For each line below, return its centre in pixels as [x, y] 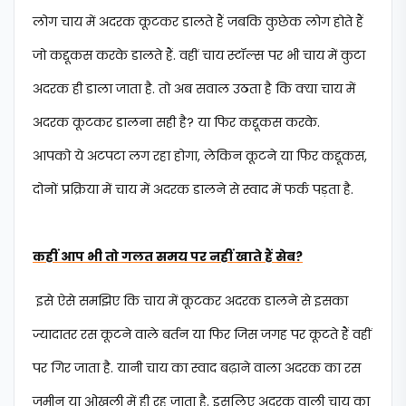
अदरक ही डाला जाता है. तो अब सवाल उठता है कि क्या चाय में [194, 89]
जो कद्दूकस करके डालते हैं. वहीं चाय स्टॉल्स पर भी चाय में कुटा [199, 55]
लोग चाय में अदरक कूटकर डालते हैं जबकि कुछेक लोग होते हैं [198, 22]
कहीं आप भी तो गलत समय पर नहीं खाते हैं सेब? [168, 256]
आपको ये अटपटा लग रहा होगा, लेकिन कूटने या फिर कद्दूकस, [200, 156]
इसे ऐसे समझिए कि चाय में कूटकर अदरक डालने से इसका [190, 301]
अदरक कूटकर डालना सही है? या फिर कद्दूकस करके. [176, 122]
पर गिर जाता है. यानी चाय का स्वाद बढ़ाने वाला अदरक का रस [197, 368]
